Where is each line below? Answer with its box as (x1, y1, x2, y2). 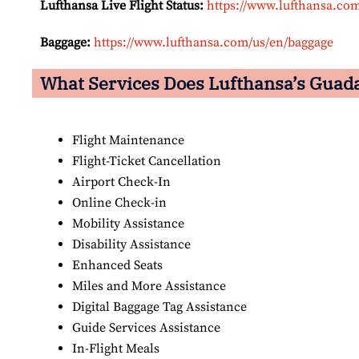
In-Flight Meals (72, 341, 163, 357)
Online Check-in (72, 195, 167, 212)
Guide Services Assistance (72, 320, 220, 337)
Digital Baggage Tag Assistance (72, 299, 247, 316)
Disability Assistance (72, 236, 191, 253)
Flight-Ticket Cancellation (72, 153, 221, 170)
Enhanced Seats (72, 257, 163, 274)
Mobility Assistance (72, 216, 184, 232)
